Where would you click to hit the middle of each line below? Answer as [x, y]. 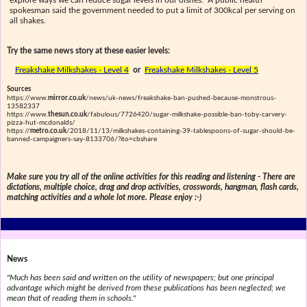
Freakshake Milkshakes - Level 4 [72, 70]
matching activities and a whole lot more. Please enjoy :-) [104, 198]
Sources [19, 89]
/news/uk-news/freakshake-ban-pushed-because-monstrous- [181, 98]
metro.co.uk [48, 131]
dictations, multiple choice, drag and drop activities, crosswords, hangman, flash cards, [152, 187]
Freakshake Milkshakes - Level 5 [201, 70]
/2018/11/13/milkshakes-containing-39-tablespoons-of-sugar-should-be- [181, 131]
